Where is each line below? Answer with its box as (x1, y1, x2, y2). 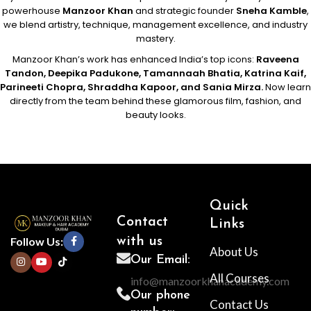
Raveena (255, 53, 299, 67)
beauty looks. (125, 108, 186, 122)
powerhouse (2, 4, 62, 18)
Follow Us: (10, 235, 63, 249)
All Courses (209, 271, 269, 286)
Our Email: (130, 253, 190, 267)
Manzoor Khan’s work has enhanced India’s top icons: (12, 53, 256, 67)
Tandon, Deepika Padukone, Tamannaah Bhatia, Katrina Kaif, (5, 67, 306, 81)
